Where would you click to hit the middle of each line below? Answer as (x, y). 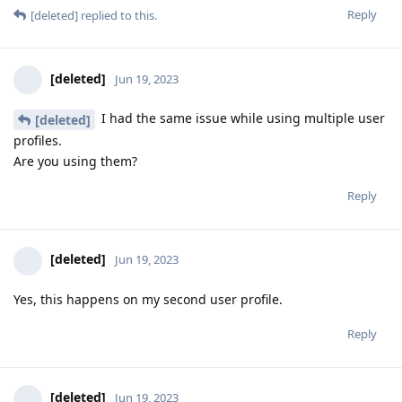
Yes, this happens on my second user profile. (148, 299)
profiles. (38, 140)
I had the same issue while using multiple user (241, 118)
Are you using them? (75, 161)
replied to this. (118, 15)
